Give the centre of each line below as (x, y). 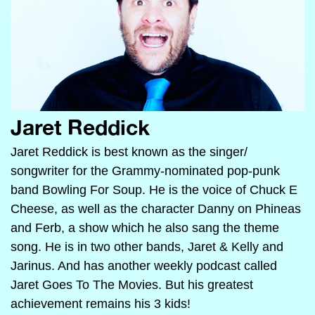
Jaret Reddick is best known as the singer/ (129, 152)
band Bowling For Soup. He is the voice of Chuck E (154, 190)
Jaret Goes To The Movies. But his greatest (132, 285)
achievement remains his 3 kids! (101, 304)
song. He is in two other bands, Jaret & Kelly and (147, 247)
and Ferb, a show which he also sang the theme (145, 228)
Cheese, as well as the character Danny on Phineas (156, 209)
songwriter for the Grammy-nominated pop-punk (145, 171)
